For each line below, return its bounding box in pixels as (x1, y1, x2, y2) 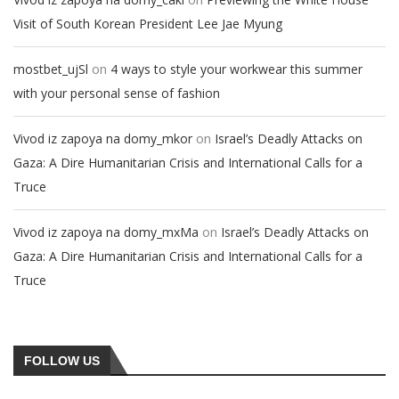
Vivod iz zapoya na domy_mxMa (13, 224, 199, 240)
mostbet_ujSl (13, 61, 88, 77)
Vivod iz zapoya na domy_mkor (13, 130, 192, 147)
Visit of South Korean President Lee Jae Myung (13, 15, 282, 32)
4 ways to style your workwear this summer (110, 61, 362, 77)
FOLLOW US (24, 354, 100, 368)
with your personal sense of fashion (13, 85, 220, 102)
